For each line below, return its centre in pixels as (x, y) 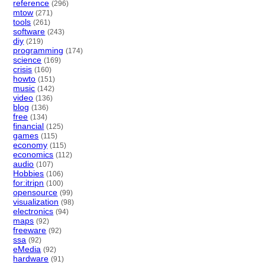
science (28, 59)
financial (29, 126)
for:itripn (29, 182)
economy (30, 145)
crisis (23, 69)
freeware (30, 230)
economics (33, 154)
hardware (31, 258)
